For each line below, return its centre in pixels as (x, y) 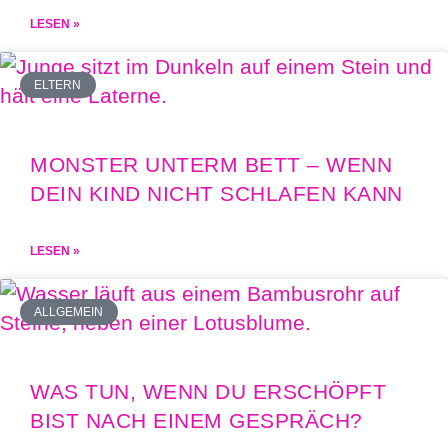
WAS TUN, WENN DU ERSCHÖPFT (208, 391)
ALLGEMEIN (69, 311)
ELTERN (58, 84)
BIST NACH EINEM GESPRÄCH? (196, 420)
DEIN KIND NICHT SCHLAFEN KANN (216, 193)
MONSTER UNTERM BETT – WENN (211, 164)
